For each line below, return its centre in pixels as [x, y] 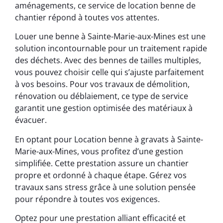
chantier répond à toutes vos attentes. [87, 17]
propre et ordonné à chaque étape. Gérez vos [101, 175]
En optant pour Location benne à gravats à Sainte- [109, 139]
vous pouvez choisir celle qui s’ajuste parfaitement [110, 72]
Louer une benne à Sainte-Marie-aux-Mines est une [110, 37]
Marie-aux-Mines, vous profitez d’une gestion [99, 151]
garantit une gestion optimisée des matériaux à [104, 108]
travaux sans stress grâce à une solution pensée [105, 187]
